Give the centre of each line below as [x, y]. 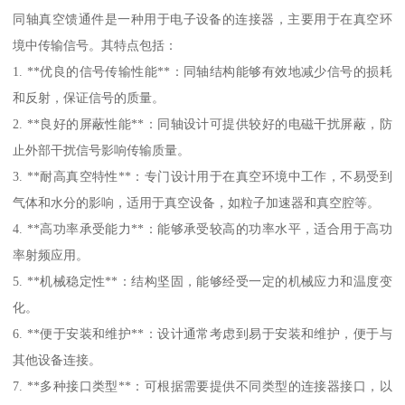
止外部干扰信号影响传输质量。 [102, 151]
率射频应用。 [51, 255]
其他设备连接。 [57, 360]
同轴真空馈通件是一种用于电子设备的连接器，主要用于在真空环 [202, 19]
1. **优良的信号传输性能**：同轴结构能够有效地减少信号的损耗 [202, 72]
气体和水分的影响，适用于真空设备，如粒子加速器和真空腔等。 [197, 203]
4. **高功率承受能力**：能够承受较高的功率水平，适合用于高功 [202, 229]
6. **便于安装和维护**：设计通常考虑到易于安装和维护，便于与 [202, 334]
